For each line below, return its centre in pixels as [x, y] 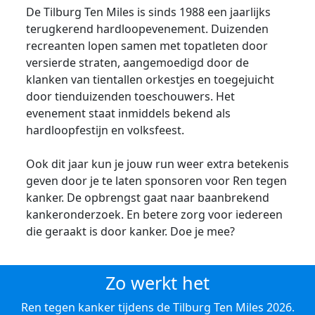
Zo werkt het [157, 283]
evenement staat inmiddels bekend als [128, 113]
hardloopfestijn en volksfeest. [105, 130]
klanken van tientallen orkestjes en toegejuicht [150, 79]
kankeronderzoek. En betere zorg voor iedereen [154, 214]
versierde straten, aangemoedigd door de [137, 63]
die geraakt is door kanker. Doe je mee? [130, 231]
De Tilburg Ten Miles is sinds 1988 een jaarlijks [148, 12]
